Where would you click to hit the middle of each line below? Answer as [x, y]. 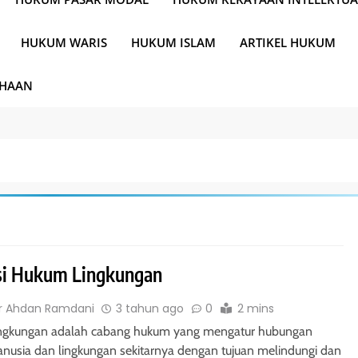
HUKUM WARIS [64, 42]
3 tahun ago [150, 308]
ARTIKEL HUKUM [288, 42]
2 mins [256, 308]
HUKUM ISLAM [173, 42]
